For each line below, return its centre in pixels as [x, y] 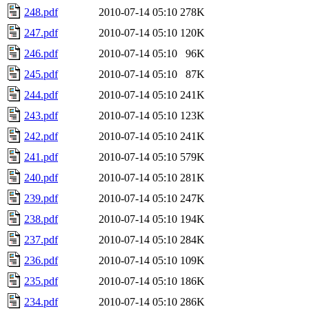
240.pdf [41, 177]
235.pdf [41, 281]
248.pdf [41, 12]
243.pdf [41, 115]
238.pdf [41, 219]
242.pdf [41, 136]
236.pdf [41, 260]
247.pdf [41, 32]
